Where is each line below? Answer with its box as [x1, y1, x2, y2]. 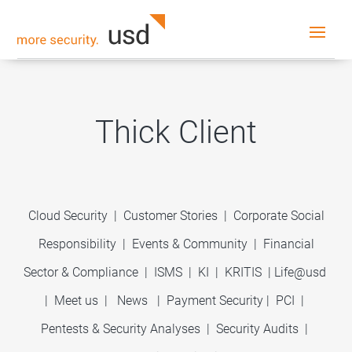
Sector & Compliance [23, 265, 138, 280]
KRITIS [224, 265, 262, 280]
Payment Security [167, 293, 263, 308]
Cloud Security [27, 208, 111, 223]
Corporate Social [233, 208, 324, 223]
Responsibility [38, 236, 116, 251]
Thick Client [95, 114, 257, 151]
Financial [262, 236, 314, 251]
